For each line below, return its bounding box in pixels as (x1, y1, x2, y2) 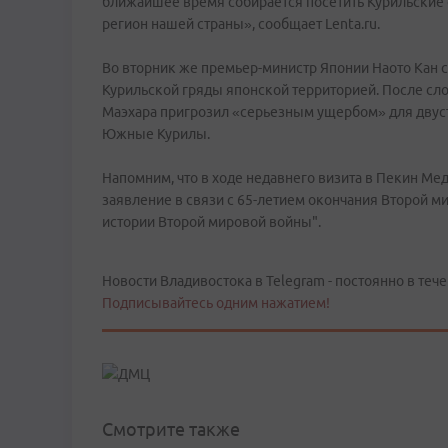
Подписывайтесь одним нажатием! (102, 295, 330, 311)
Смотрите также (102, 419, 240, 440)
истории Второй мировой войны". (102, 214, 321, 230)
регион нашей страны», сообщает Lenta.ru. (102, 16, 380, 32)
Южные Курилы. (102, 126, 210, 142)
